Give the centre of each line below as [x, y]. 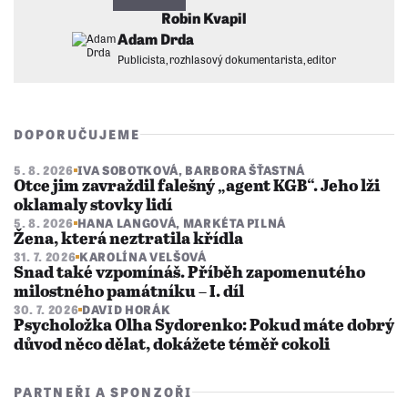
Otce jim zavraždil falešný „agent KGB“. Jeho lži [197, 187]
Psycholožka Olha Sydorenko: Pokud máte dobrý [204, 326]
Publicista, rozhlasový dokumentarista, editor [227, 60]
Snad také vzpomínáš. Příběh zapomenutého [189, 274]
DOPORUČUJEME [77, 134]
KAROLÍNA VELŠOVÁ [143, 257]
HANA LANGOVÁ [127, 223]
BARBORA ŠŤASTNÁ [245, 170]
